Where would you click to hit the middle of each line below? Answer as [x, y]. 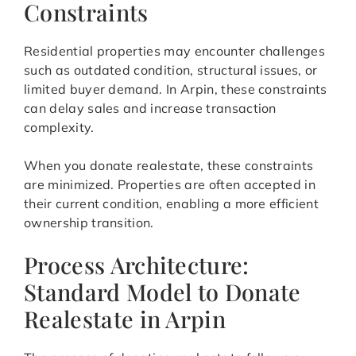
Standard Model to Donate [163, 292]
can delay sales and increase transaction [150, 108]
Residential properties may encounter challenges [175, 51]
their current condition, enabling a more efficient [172, 204]
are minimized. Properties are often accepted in [170, 185]
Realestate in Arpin [125, 319]
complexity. [59, 128]
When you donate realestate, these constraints [169, 166]
